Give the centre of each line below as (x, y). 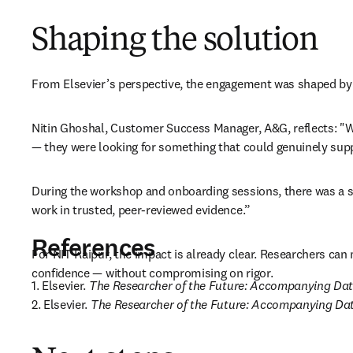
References (93, 248)
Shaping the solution (175, 42)
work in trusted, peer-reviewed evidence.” (143, 210)
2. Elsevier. (61, 305)
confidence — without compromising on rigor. (152, 273)
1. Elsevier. (60, 286)
